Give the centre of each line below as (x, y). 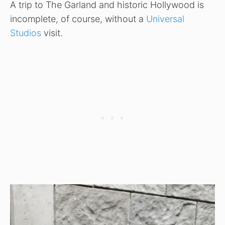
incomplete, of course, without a (78, 19)
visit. (52, 33)
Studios (26, 33)
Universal (165, 19)
